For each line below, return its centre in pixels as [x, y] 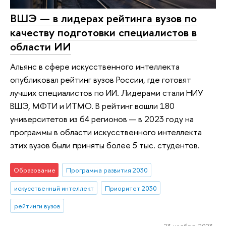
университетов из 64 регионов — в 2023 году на [102, 119]
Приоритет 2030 [131, 188]
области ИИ [41, 46]
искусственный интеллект [54, 188]
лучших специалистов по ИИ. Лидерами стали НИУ [107, 93]
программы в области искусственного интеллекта [106, 132]
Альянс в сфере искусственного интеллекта [95, 67]
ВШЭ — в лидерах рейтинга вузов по [103, 18]
